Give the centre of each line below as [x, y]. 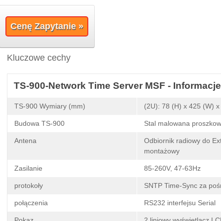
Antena [25, 141]
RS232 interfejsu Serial [180, 203]
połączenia [31, 203]
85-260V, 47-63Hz [172, 168]
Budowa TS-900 [39, 124]
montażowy [162, 151]
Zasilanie [28, 168]
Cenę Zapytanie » [47, 26]
